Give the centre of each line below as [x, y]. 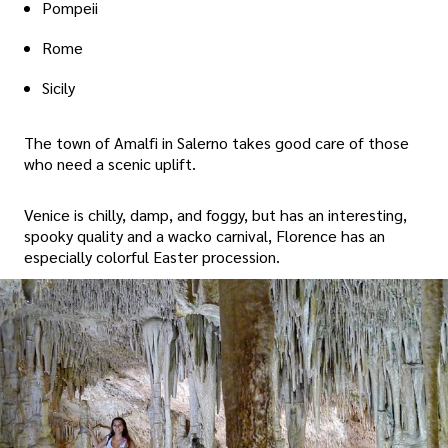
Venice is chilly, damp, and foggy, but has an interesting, [215, 215]
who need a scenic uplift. [110, 163]
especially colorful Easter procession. [152, 257]
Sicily [58, 87]
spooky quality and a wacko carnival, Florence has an [204, 236]
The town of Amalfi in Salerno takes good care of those [216, 142]
